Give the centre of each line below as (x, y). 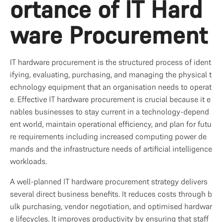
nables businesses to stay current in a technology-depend (110, 111)
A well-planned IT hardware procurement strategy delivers (109, 181)
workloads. (28, 161)
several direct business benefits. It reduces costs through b (111, 194)
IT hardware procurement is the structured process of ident (111, 62)
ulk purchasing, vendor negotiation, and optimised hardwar (111, 206)
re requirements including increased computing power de (108, 136)
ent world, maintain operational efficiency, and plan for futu (111, 124)
